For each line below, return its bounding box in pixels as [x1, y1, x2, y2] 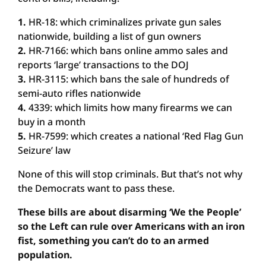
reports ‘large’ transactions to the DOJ [18, 58, 189, 71]
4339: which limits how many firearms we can [26, 101, 232, 114]
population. [18, 248, 72, 261]
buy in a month [18, 115, 85, 128]
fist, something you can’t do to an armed [18, 234, 209, 247]
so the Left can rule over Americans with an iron [18, 220, 245, 233]
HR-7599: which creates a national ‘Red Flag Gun [26, 129, 243, 142]
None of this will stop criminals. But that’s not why [18, 167, 242, 180]
